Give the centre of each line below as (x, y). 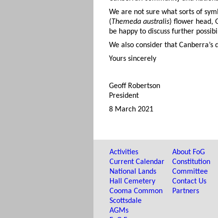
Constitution (191, 162)
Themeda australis (140, 22)
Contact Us (190, 181)
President (124, 96)
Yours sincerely (133, 59)
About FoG (189, 152)
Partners (186, 191)
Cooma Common (136, 191)
